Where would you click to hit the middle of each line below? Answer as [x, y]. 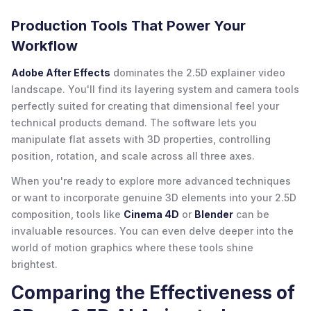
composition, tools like [67, 214]
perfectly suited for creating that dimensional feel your [145, 106]
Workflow [44, 45]
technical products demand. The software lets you [134, 122]
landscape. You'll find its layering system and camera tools [155, 89]
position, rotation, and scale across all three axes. [133, 155]
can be [251, 214]
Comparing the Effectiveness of [153, 292]
